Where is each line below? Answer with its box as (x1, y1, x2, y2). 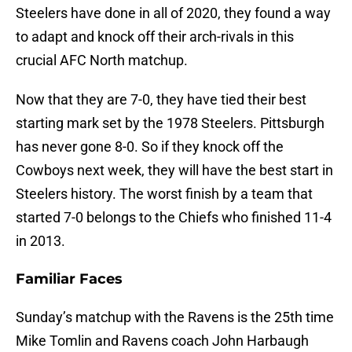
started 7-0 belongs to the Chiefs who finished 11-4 (16, 209, 332, 226)
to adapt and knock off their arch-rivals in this (16, 28, 294, 46)
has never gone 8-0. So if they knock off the (16, 138, 284, 156)
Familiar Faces (16, 270, 123, 288)
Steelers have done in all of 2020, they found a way (16, 5, 331, 22)
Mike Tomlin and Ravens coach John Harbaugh (16, 332, 309, 350)
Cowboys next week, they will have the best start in (16, 162, 333, 179)
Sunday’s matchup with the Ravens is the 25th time (16, 309, 334, 326)
